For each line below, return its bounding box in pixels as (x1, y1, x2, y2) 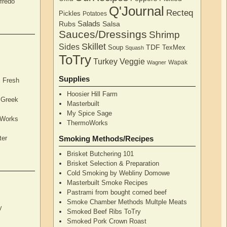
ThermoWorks (67, 119, 108, 127)
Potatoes (83, 10, 107, 17)
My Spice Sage (67, 109, 112, 117)
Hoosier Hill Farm (67, 90, 118, 98)
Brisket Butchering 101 (67, 149, 134, 158)
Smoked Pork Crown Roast (67, 217, 147, 225)
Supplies (59, 74, 90, 83)
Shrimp (149, 29, 180, 40)
